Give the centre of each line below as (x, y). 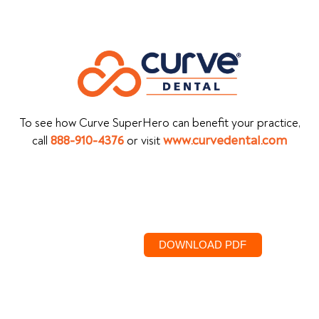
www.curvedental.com (225, 140)
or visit (143, 140)
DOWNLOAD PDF (203, 245)
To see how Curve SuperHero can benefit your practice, (159, 122)
